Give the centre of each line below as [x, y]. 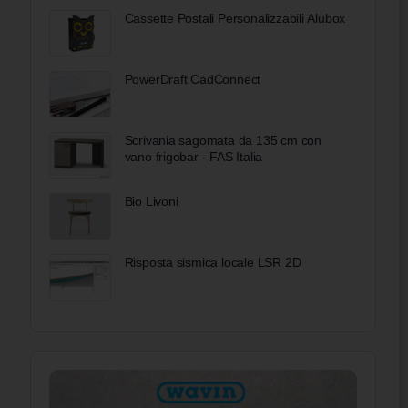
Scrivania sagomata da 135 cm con [223, 141]
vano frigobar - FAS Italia [194, 157]
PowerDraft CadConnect [193, 79]
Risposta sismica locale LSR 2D [213, 263]
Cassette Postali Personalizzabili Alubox [235, 18]
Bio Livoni [151, 202]
